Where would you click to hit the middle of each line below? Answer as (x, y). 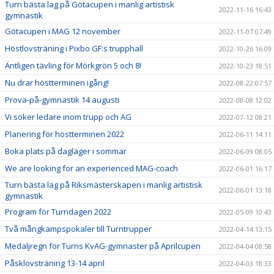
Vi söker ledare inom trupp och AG (68, 117)
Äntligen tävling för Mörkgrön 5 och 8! (73, 65)
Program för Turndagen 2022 (58, 212)
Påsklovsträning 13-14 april (55, 263)
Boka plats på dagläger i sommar (66, 151)
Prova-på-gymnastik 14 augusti (62, 100)
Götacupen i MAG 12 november (63, 31)
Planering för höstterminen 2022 (65, 134)
